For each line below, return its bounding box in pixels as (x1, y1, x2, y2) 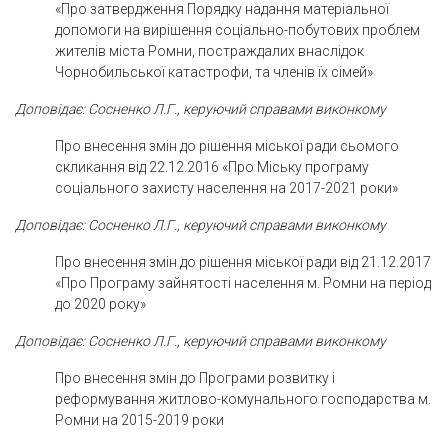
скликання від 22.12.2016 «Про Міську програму (55, 158, 369, 175)
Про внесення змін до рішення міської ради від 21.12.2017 (55, 253, 431, 270)
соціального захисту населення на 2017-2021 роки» (55, 179, 398, 196)
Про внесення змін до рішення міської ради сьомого (55, 137, 399, 154)
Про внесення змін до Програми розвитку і (55, 369, 335, 386)
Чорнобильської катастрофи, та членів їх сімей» (55, 63, 373, 80)
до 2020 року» (55, 295, 146, 312)
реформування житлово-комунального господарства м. (55, 390, 431, 407)
